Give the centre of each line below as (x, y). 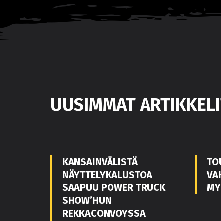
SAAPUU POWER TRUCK (114, 187)
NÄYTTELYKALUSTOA (107, 174)
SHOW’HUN (87, 200)
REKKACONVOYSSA (104, 213)
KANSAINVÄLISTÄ (100, 162)
